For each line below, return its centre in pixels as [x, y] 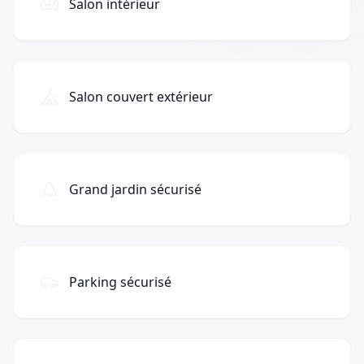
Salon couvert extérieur [141, 97]
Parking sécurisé [120, 282]
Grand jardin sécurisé [135, 189]
